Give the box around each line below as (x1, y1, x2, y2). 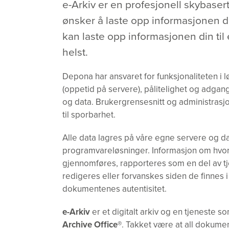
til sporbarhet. (62, 108, 116, 121)
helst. (62, 44, 88, 59)
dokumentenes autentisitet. (62, 182, 167, 195)
